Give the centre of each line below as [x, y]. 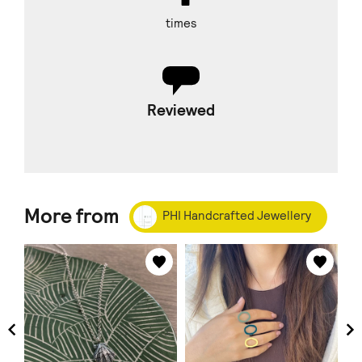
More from [74, 217]
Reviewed [181, 110]
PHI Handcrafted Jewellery [237, 216]
